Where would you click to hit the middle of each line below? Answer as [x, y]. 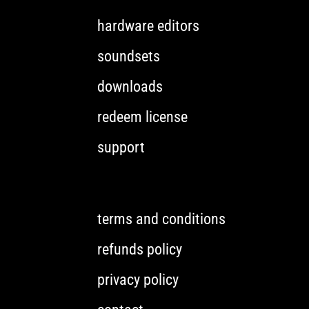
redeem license [142, 117]
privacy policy [138, 280]
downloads [130, 87]
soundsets [128, 57]
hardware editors [148, 26]
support [121, 148]
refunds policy [139, 250]
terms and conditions [161, 219]
